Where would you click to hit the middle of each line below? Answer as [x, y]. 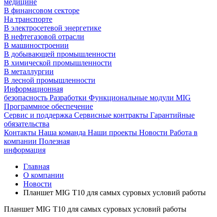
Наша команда [63, 132]
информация [25, 150]
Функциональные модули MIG [140, 98]
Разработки [69, 98]
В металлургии [29, 71]
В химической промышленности [58, 63]
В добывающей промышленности [60, 54]
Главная [36, 166]
